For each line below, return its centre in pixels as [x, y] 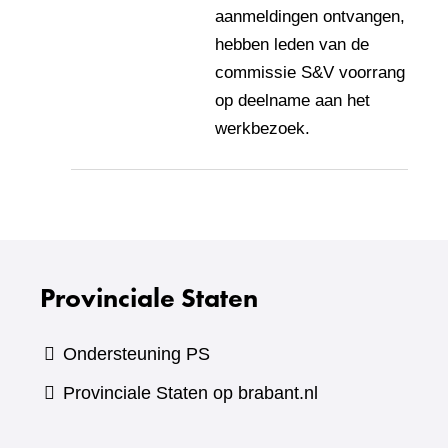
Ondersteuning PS [137, 354]
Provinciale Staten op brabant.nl [191, 393]
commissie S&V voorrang [310, 72]
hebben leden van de [292, 44]
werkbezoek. [262, 128]
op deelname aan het [292, 100]
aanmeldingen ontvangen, [310, 16]
